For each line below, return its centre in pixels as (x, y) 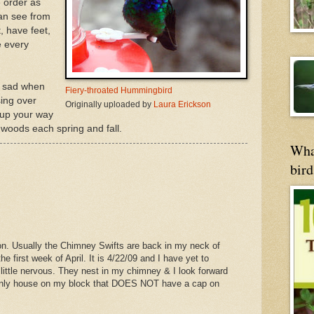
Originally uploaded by (109, 104)
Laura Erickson (182, 104)
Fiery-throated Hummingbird (119, 90)
